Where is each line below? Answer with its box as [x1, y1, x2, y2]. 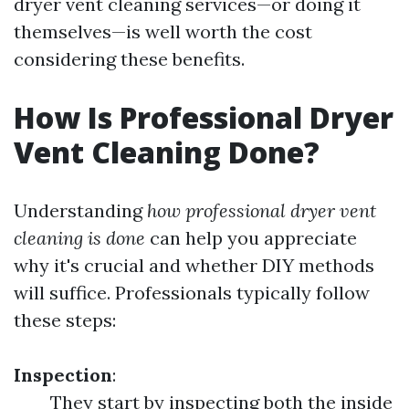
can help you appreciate [145, 226, 357, 249]
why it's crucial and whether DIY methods [14, 254, 374, 277]
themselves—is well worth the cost [14, 20, 312, 43]
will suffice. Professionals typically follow [14, 281, 370, 304]
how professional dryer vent [147, 199, 376, 222]
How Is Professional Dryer [14, 98, 393, 137]
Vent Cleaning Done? [14, 132, 320, 172]
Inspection [14, 363, 112, 386]
